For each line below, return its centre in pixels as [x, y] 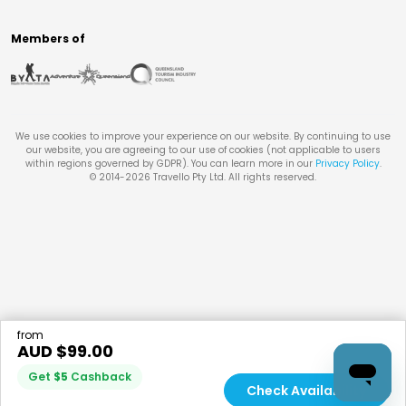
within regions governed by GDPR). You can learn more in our [169, 164]
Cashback [101, 377]
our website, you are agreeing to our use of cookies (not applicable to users [203, 150]
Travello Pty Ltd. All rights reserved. [233, 178]
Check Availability [306, 391]
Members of [48, 39]
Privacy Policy [347, 164]
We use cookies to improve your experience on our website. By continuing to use [203, 137]
